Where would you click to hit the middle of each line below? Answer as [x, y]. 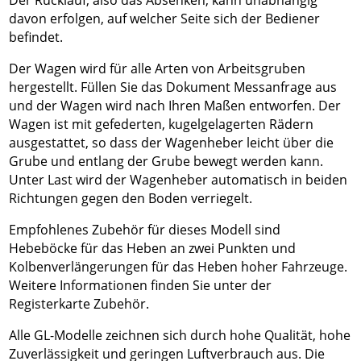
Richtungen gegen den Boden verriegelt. [131, 199]
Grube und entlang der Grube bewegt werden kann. [166, 162]
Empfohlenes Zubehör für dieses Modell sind [145, 230]
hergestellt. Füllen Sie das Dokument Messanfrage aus [173, 87]
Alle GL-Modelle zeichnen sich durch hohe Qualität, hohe [180, 336]
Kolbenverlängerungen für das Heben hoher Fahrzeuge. [178, 267]
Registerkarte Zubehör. [79, 304]
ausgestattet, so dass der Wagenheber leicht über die [172, 143]
